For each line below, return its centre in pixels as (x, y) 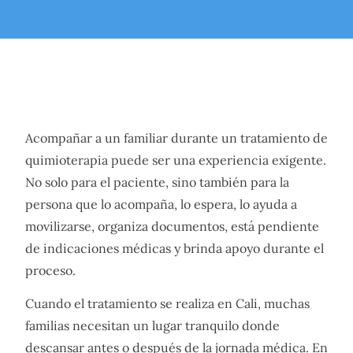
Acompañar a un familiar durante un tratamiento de (176, 137)
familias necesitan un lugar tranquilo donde (152, 325)
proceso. (50, 270)
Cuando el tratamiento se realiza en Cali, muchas (167, 303)
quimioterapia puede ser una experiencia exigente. (176, 160)
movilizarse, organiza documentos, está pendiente (172, 226)
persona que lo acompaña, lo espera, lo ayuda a (161, 204)
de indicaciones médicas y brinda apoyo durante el (175, 248)
